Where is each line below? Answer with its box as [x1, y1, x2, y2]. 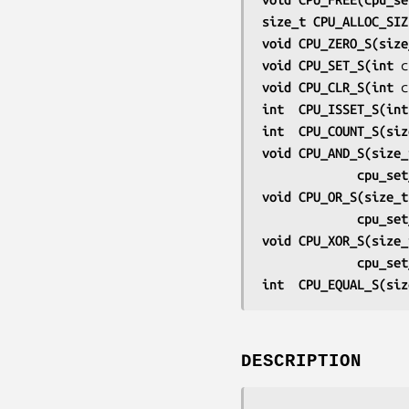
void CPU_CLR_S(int [262, 79, 401, 95]
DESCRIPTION [241, 351, 362, 372]
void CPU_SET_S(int [262, 57, 401, 73]
